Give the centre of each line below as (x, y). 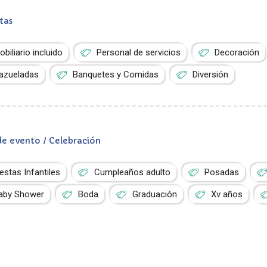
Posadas (222, 172)
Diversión (211, 74)
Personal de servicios (139, 52)
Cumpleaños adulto (133, 172)
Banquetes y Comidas (116, 74)
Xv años (227, 194)
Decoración (237, 52)
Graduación (155, 194)
